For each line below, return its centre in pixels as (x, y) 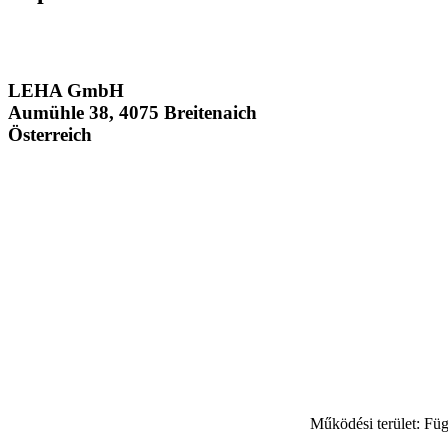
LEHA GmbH (66, 90)
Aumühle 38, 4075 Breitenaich (132, 112)
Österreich (50, 134)
